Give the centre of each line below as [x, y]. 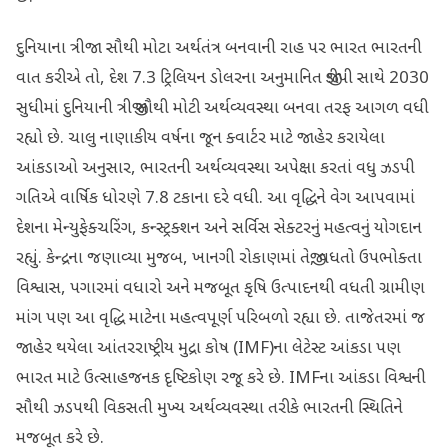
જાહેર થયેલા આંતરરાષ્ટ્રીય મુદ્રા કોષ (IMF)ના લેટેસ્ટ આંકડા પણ [208, 348]
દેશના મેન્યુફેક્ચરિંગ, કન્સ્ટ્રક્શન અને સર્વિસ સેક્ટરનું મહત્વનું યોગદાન [219, 228]
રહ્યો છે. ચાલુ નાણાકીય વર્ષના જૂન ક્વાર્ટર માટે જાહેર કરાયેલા [200, 138]
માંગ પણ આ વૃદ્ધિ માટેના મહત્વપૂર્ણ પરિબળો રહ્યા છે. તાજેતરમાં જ [220, 318]
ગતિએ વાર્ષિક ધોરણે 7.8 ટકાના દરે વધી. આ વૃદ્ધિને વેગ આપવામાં [215, 198]
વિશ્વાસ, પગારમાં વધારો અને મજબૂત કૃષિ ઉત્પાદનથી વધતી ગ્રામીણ [220, 288]
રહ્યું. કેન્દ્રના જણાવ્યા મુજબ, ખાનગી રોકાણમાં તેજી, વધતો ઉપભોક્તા [219, 258]
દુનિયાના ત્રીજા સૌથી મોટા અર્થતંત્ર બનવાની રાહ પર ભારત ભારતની [219, 48]
